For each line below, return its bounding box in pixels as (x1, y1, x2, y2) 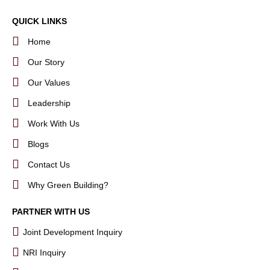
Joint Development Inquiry (23, 227, 122, 237)
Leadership (28, 98, 71, 108)
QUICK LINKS (12, 16, 67, 26)
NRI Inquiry (23, 248, 66, 257)
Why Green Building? (28, 180, 108, 190)
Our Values (28, 78, 70, 87)
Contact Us (28, 160, 70, 169)
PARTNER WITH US (12, 207, 90, 216)
